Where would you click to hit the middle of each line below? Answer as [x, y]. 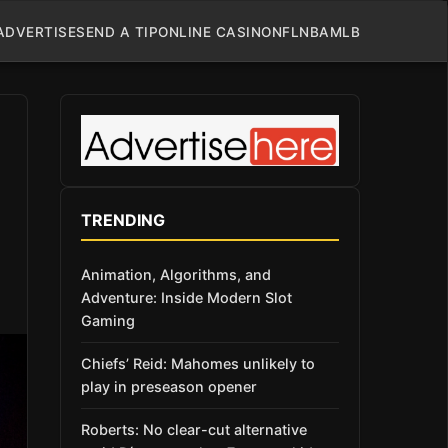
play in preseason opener [169, 387]
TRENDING [123, 219]
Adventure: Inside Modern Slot [186, 297]
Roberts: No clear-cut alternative [194, 430]
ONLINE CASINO [215, 31]
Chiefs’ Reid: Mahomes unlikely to [198, 364]
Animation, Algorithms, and [176, 274]
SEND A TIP [117, 31]
